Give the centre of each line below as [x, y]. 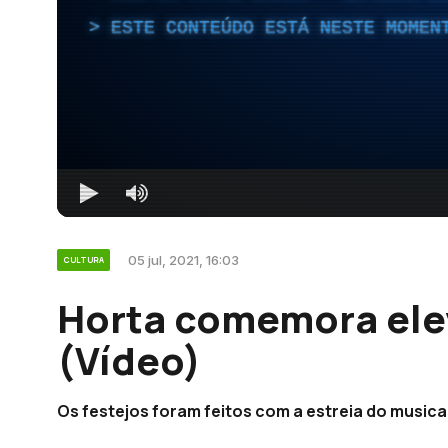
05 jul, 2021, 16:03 [183, 259]
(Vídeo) [129, 359]
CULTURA [83, 259]
